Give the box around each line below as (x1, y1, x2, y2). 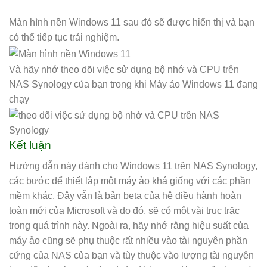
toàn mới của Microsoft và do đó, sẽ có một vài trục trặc (9, 206, 240, 216)
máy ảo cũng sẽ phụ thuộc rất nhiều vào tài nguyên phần (9, 235, 247, 246)
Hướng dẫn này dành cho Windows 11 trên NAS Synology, (9, 161, 257, 172)
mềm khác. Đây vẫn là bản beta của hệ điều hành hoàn (9, 191, 241, 201)
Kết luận (9, 139, 51, 152)
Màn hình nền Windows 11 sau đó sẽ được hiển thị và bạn (9, 17, 254, 27)
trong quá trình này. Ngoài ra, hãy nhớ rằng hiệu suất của (9, 221, 249, 231)
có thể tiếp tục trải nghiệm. (9, 32, 119, 42)
